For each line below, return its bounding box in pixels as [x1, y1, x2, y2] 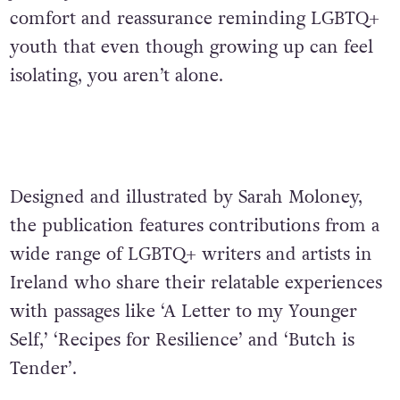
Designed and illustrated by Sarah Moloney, [9, 185, 362, 211]
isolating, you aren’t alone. [9, 62, 223, 88]
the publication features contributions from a [9, 213, 379, 239]
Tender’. [9, 356, 77, 382]
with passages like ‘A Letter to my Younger [9, 299, 357, 325]
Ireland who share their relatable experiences [9, 271, 382, 296]
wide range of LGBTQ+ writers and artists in [9, 242, 372, 268]
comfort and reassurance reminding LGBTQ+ [9, 5, 379, 31]
